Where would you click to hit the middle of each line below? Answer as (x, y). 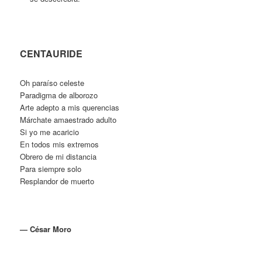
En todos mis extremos (60, 144)
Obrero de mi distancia (58, 157)
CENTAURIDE (51, 54)
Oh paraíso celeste (52, 83)
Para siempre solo (51, 169)
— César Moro (46, 229)
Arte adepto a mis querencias (70, 108)
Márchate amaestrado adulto (68, 120)
